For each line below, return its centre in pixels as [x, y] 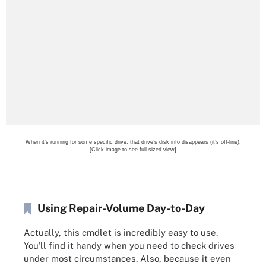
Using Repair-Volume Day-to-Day [121, 208]
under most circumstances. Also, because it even [127, 258]
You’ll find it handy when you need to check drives [129, 245]
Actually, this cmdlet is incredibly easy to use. [121, 232]
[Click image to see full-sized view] [133, 150]
